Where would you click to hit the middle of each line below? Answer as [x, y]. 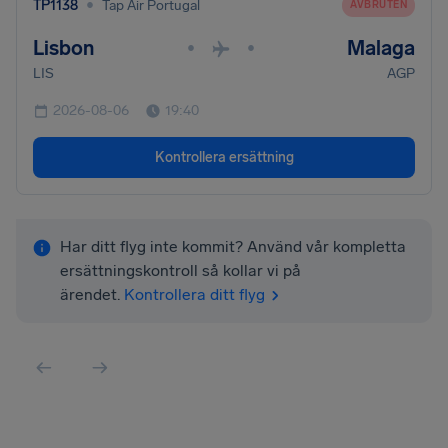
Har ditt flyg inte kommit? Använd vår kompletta [233, 246]
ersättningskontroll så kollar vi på [180, 270]
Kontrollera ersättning [224, 157]
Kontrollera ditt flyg [194, 294]
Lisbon [63, 48]
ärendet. [90, 294]
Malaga [381, 48]
